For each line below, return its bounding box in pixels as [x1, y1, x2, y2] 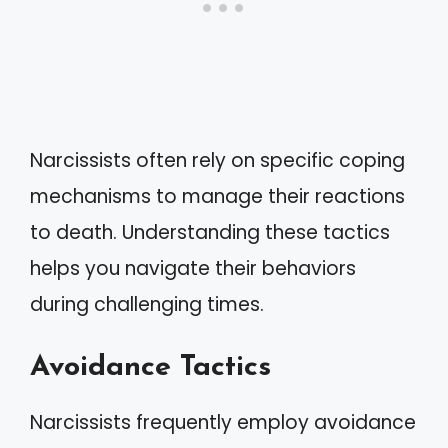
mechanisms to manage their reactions [30, 182, 405, 210]
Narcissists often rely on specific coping [30, 146, 405, 174]
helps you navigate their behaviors [30, 254, 356, 282]
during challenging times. [30, 290, 264, 318]
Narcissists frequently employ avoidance [30, 409, 416, 436]
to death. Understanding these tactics [30, 218, 390, 246]
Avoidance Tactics [30, 353, 271, 382]
